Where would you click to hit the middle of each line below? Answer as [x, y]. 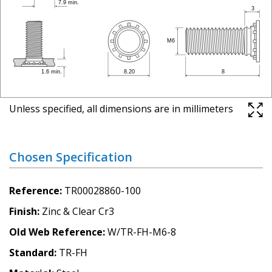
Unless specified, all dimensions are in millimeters [121, 108]
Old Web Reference [56, 232]
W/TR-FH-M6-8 [142, 232]
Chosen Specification [71, 157]
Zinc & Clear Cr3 [78, 211]
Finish [23, 211]
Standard [32, 252]
